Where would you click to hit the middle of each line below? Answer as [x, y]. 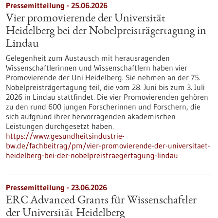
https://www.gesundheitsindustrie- [65, 136]
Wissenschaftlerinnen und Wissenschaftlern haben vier [97, 68]
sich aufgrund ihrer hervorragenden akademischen [91, 116]
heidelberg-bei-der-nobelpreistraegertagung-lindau [92, 155]
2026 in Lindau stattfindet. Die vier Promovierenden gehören [107, 97]
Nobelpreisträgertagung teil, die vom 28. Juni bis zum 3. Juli [105, 87]
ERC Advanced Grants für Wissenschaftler [101, 201]
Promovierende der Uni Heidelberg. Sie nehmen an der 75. [103, 77]
